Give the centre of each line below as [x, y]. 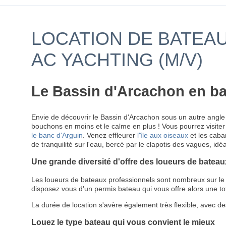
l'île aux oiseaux [163, 135]
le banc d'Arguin [57, 135]
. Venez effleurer [110, 135]
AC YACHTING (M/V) [117, 60]
